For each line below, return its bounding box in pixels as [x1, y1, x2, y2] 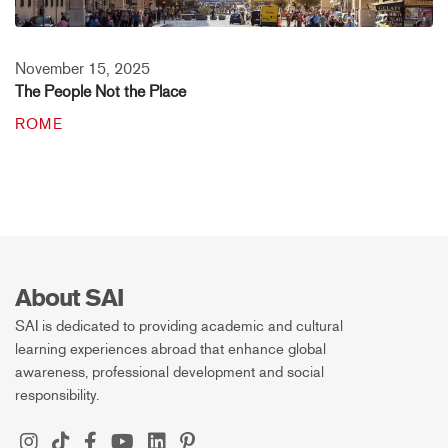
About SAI [15, 283, 124, 312]
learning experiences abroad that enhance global [15, 339, 326, 358]
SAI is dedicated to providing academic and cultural [15, 316, 343, 335]
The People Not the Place [15, 81, 186, 101]
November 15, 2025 [15, 58, 150, 78]
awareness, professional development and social [15, 362, 324, 381]
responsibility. [15, 385, 99, 404]
